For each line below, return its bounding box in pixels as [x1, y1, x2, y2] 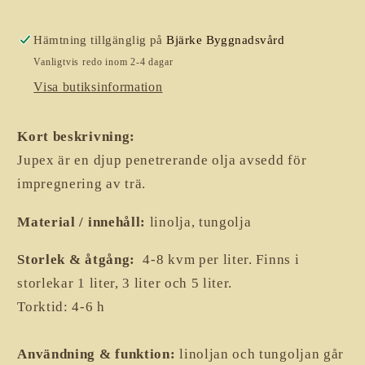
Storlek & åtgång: [17, 251, 135, 267]
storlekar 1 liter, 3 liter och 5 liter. [17, 275, 233, 291]
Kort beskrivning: [17, 129, 135, 145]
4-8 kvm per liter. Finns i [134, 251, 300, 267]
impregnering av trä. [17, 176, 147, 192]
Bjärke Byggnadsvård [166, 33, 285, 46]
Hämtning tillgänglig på [33, 33, 167, 46]
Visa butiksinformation [33, 79, 163, 94]
